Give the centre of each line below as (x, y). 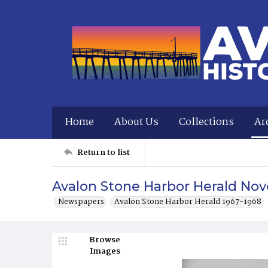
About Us (136, 122)
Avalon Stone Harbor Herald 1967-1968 (188, 202)
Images (105, 251)
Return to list (103, 152)
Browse (105, 240)
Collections (206, 122)
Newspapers (81, 202)
